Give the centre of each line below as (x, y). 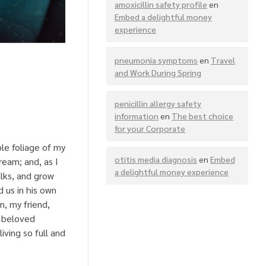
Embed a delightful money (163, 16)
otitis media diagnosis (156, 159)
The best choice (202, 115)
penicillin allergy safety (158, 103)
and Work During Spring (158, 72)
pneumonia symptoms (156, 60)
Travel (223, 60)
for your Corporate (150, 128)
